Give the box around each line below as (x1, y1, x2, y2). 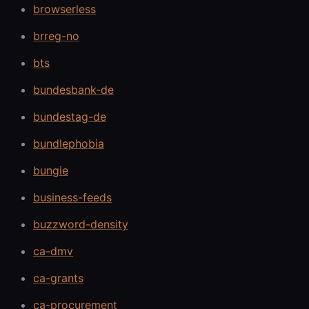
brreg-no (33, 28, 79, 43)
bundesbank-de (33, 82, 114, 97)
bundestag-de (33, 109, 106, 123)
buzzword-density (33, 217, 128, 231)
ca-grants (33, 270, 83, 285)
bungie (33, 163, 68, 177)
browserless (33, 1, 96, 16)
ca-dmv (33, 243, 73, 258)
